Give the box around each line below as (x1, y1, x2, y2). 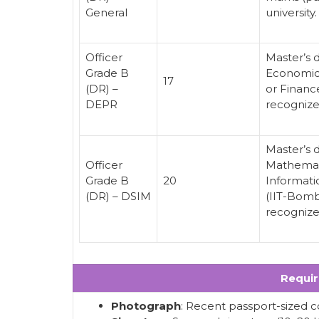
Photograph (111, 299, 181, 313)
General (85, 5, 127, 19)
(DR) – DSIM (85, 189, 151, 203)
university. (266, 5, 317, 19)
